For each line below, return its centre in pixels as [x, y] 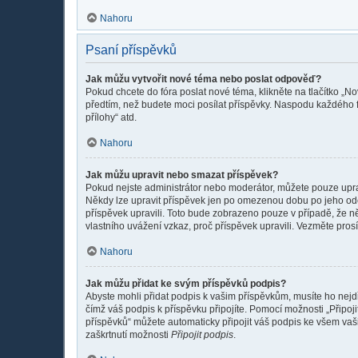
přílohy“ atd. [111, 117]
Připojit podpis [202, 334]
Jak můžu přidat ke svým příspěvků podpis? [186, 283]
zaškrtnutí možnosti [128, 334]
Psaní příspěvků [131, 50]
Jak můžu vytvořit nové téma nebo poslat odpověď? [203, 79]
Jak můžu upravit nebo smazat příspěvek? [182, 175]
